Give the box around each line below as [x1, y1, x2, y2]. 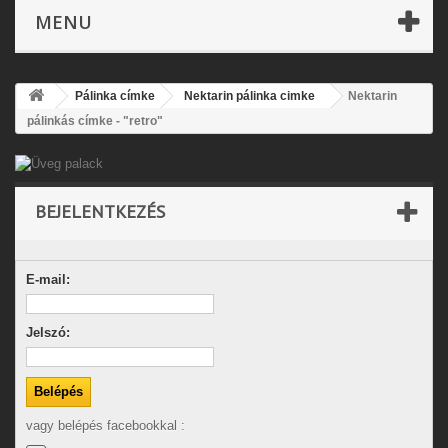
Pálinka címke [75, 89, 155, 103]
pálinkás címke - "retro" [27, 114, 163, 128]
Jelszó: [26, 325, 70, 340]
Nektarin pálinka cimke [184, 89, 315, 103]
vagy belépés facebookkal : [26, 418, 185, 433]
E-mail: [26, 272, 70, 287]
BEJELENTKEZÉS [35, 200, 165, 223]
